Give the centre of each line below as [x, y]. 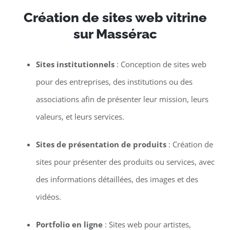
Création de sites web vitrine [115, 18]
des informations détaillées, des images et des [117, 179]
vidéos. [48, 197]
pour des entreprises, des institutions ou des [114, 82]
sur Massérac [115, 34]
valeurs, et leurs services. [80, 117]
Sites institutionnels [75, 64]
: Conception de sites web [160, 64]
